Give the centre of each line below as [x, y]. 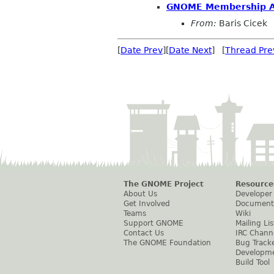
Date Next [190, 50]
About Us [140, 194]
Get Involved [147, 204]
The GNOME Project [164, 184]
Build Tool [253, 263]
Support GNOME [154, 224]
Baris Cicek [242, 24]
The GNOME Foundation [167, 243]
